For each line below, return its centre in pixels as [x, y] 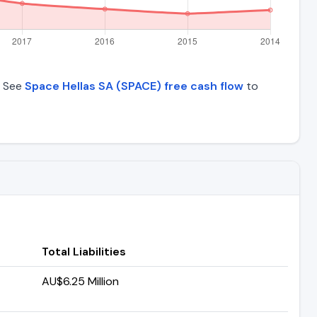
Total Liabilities [84, 251]
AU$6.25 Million [80, 281]
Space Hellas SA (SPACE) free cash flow [134, 86]
